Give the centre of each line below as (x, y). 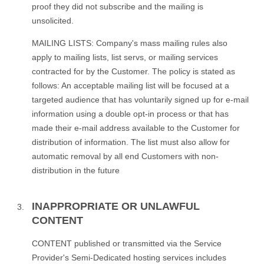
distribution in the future (76, 170)
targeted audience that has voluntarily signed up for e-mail (140, 99)
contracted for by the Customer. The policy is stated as (133, 71)
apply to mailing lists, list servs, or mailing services (125, 57)
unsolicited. (54, 20)
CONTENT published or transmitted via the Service (127, 243)
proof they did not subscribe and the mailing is (118, 6)
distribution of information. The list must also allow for (131, 142)
